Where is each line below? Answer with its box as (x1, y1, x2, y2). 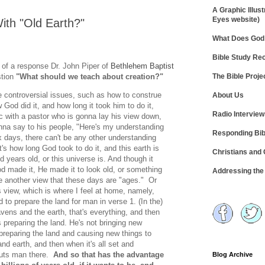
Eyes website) (212, 15, 260, 24)
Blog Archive (212, 251, 253, 258)
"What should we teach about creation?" (16, 72, 163, 82)
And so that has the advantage (53, 250, 164, 260)
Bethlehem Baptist (111, 62, 174, 71)
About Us (212, 91, 244, 99)
